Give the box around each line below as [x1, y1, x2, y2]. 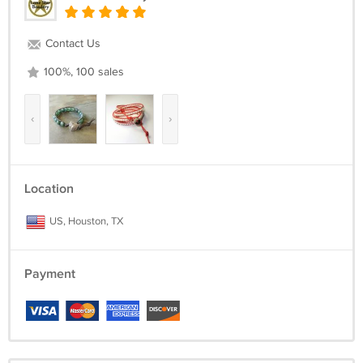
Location [24, 181, 74, 197]
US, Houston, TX [47, 215, 123, 228]
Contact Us [42, 37, 100, 50]
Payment [24, 267, 75, 282]
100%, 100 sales [41, 66, 124, 79]
